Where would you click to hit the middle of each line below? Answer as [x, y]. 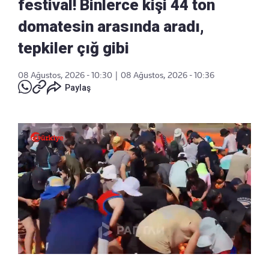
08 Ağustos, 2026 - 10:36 [168, 75]
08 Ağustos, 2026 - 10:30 [65, 75]
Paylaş [78, 87]
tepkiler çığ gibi [74, 48]
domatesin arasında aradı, [111, 26]
